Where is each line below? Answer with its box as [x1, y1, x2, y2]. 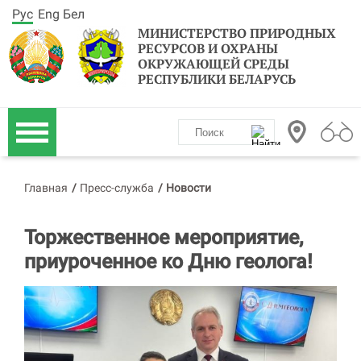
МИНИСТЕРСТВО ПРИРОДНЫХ [138, 24, 336, 42]
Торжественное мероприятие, [24, 226, 304, 249]
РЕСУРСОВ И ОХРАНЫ [138, 39, 278, 57]
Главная [24, 181, 68, 194]
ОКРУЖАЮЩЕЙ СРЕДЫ [138, 55, 289, 73]
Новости [166, 181, 211, 194]
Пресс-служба [80, 181, 154, 194]
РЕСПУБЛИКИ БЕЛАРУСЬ [138, 70, 296, 88]
